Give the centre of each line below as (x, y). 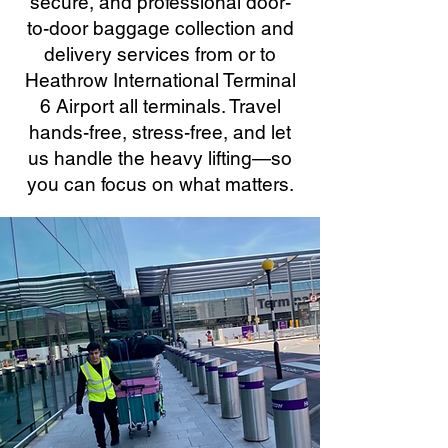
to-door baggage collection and (160, 28)
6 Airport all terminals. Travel (160, 106)
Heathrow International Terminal (160, 80)
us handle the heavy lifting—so (160, 158)
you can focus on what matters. (160, 184)
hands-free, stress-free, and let (160, 132)
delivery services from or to (160, 54)
